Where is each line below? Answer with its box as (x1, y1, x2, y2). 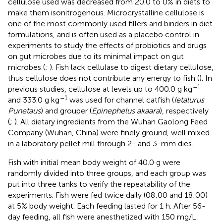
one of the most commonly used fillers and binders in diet (8, 18, 213, 28)
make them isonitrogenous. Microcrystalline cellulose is (8, 7, 204, 17)
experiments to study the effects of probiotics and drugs (8, 40, 207, 50)
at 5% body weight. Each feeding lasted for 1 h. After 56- (8, 201, 206, 211)
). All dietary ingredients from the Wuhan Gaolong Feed (14, 116, 208, 126)
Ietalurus (174, 95, 204, 105)
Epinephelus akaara (92, 106, 160, 115)
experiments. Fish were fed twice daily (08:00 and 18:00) (8, 190, 208, 200)
